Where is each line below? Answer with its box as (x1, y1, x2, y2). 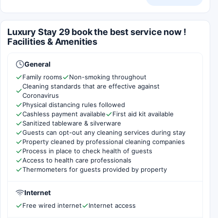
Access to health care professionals (22, 156, 131, 164)
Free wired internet (22, 201, 82, 209)
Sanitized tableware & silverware (22, 119, 121, 127)
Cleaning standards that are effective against (22, 82, 160, 90)
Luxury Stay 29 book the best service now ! (7, 27, 186, 37)
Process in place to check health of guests (22, 147, 152, 155)
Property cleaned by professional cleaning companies (22, 138, 185, 145)
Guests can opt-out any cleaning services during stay (22, 128, 185, 136)
